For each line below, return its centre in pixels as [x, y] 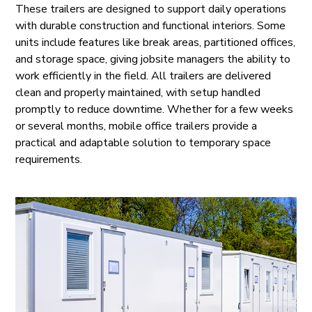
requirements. [49, 159]
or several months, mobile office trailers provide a [136, 126]
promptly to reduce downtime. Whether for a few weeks [155, 109]
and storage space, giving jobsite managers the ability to [153, 59]
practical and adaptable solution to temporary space [143, 142]
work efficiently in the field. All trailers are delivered [143, 76]
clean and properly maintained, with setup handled [138, 92]
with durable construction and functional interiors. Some [151, 25]
